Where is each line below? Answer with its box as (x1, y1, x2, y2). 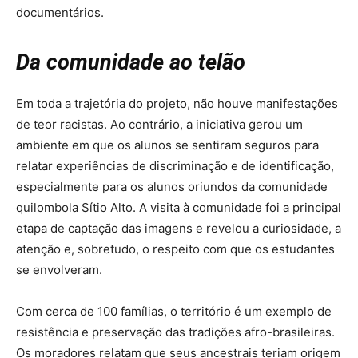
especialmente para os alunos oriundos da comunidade (16, 179, 328, 195)
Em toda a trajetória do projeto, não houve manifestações (16, 96, 338, 112)
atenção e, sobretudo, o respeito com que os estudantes (16, 241, 335, 257)
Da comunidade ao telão (16, 50, 245, 76)
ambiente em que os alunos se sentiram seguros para (16, 137, 319, 153)
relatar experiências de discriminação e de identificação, (16, 158, 334, 174)
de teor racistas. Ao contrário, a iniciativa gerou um (16, 117, 303, 133)
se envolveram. (16, 262, 102, 278)
